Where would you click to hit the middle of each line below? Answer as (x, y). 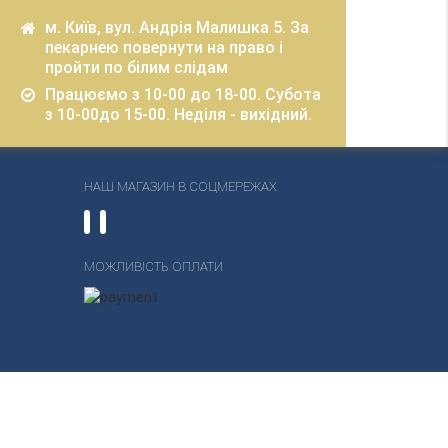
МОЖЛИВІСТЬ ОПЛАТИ (153, 266)
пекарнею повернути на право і (164, 47)
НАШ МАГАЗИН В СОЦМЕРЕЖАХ (180, 186)
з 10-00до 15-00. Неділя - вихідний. (179, 114)
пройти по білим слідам (137, 67)
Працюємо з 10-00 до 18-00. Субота (183, 94)
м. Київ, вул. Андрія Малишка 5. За (177, 27)
